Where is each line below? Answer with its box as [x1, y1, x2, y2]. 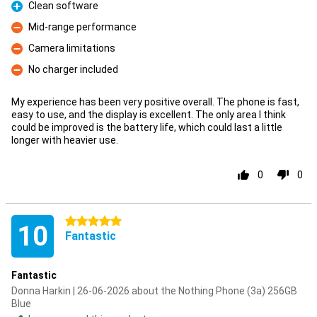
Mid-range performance [28, 21, 137, 33]
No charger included [28, 64, 118, 75]
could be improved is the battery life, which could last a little [11, 122, 282, 133]
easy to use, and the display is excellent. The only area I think [11, 109, 286, 120]
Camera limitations [28, 42, 115, 54]
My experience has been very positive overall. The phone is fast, [11, 96, 299, 108]
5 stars [65, 216, 98, 227]
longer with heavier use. [11, 134, 118, 146]
